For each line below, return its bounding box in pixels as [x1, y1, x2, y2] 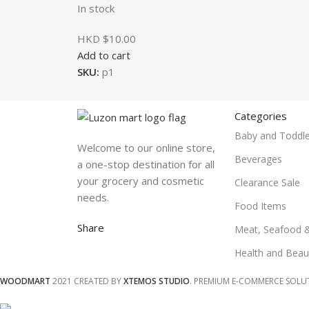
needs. [77, 190, 109, 204]
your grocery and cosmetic [77, 173, 204, 188]
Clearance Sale [235, 175, 300, 189]
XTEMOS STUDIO [123, 275, 190, 287]
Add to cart [77, 48, 130, 62]
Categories [235, 108, 287, 123]
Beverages [235, 152, 282, 166]
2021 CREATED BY [52, 275, 123, 287]
